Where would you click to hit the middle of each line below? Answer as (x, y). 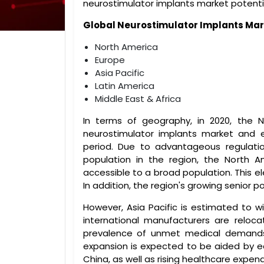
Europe (110, 60)
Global (100, 25)
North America (126, 47)
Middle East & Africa (138, 98)
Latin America (124, 85)
